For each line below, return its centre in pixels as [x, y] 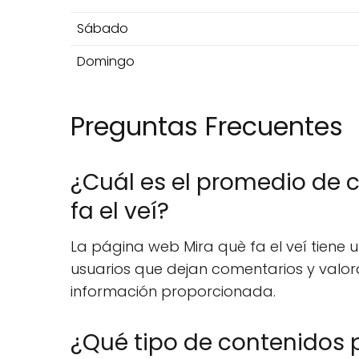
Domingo [106, 61]
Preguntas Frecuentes [207, 126]
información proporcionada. [173, 291]
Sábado [103, 28]
